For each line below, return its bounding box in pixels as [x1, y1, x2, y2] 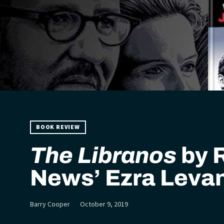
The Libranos [30, 143, 176, 167]
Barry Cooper [30, 199, 70, 208]
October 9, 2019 [80, 199, 128, 208]
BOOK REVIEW [36, 123, 80, 130]
